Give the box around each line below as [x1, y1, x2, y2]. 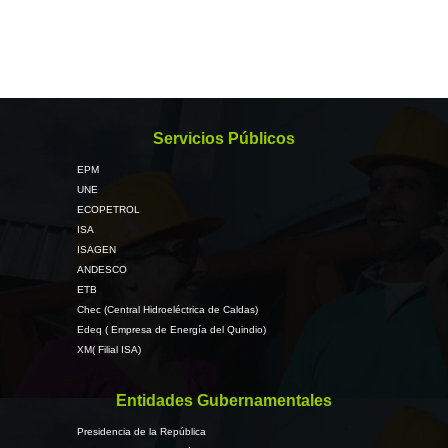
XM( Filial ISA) [76, 344, 141, 355]
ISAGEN [76, 244, 116, 255]
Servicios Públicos [153, 130, 295, 147]
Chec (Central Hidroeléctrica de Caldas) [76, 304, 258, 315]
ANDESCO [76, 264, 127, 275]
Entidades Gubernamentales [116, 392, 332, 409]
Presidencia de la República [76, 426, 206, 437]
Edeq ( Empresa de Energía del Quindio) [76, 324, 266, 335]
